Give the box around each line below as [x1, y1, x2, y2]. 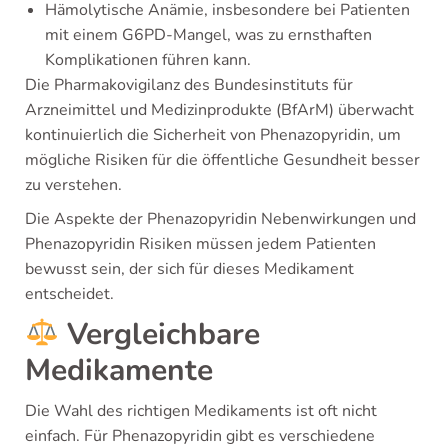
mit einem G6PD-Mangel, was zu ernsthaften [45, 24, 372, 46]
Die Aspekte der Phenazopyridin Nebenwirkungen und [25, 208, 416, 230]
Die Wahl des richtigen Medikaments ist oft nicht [25, 400, 377, 422]
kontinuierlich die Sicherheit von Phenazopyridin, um [25, 124, 401, 146]
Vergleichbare [59, 314, 261, 355]
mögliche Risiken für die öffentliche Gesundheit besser [25, 149, 420, 171]
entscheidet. [25, 283, 114, 305]
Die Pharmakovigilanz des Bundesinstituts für [25, 74, 353, 96]
